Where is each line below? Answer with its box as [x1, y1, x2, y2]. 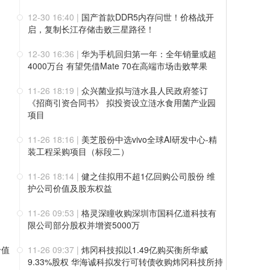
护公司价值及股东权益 [28, 182, 112, 194]
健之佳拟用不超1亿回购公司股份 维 [81, 170, 215, 182]
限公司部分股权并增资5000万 [28, 219, 140, 231]
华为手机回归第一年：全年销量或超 [81, 48, 216, 60]
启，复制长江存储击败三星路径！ [28, 23, 154, 35]
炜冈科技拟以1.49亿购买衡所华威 [81, 243, 208, 256]
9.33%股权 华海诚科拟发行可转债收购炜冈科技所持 [28, 256, 223, 268]
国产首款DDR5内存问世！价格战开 [81, 11, 214, 23]
